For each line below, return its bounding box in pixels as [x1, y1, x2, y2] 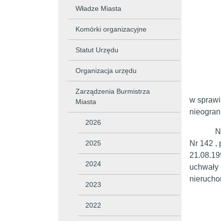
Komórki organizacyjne [75, 25, 147, 33]
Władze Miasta [75, 4, 121, 12]
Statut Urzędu [75, 46, 118, 54]
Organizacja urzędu [75, 67, 137, 74]
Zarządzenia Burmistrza [75, 87, 150, 95]
